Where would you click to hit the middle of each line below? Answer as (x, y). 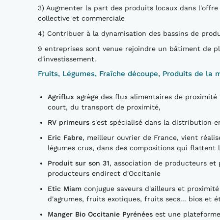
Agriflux (61, 96)
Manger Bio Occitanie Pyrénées (100, 214)
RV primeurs (69, 122)
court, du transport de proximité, (104, 107)
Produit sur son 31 (79, 163)
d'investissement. (67, 59)
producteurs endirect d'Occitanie (104, 173)
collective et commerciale (81, 18)
